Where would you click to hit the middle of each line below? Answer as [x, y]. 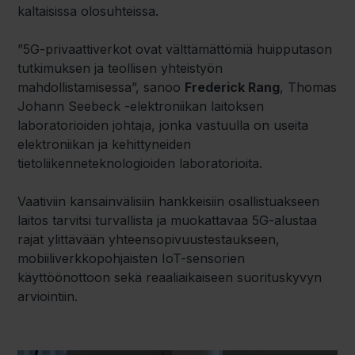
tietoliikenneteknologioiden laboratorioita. [140, 164]
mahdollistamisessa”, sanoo [101, 88]
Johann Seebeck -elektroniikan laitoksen [141, 107]
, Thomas [309, 88]
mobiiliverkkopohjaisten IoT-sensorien [132, 259]
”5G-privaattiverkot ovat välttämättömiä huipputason [175, 50]
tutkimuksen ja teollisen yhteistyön [120, 69]
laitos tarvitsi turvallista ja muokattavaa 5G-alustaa [168, 221]
